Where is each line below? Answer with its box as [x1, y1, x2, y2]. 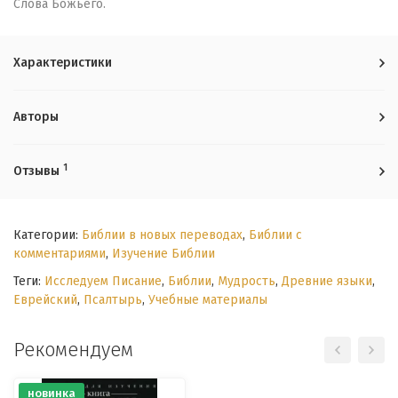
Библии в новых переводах [82, 227, 243, 243]
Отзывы [13, 163, 63, 179]
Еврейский [13, 292, 77, 307]
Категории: [13, 227, 82, 243]
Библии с [249, 227, 302, 243]
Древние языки [282, 274, 372, 289]
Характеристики [13, 55, 112, 70]
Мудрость [218, 274, 275, 289]
